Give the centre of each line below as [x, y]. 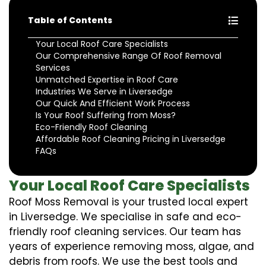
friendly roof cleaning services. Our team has [125, 231]
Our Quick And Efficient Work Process [113, 103]
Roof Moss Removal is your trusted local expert [129, 202]
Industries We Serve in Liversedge [104, 91]
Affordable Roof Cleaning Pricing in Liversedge [131, 139]
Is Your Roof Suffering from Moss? [106, 115]
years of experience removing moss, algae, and [132, 246]
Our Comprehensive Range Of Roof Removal [129, 56]
